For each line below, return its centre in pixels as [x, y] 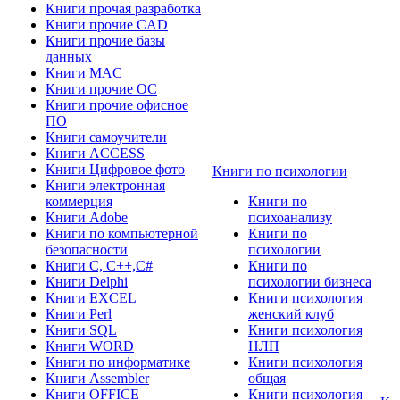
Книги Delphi [87, 282]
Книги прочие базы [105, 41]
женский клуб [291, 314]
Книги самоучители [106, 137]
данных [69, 57]
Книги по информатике [118, 362]
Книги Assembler [97, 378]
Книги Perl [79, 314]
